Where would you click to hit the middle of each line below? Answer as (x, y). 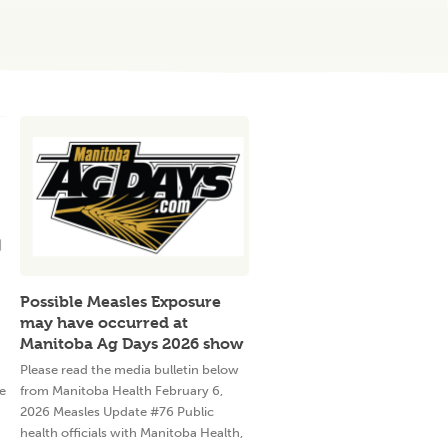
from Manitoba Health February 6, (121, 390)
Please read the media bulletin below (129, 369)
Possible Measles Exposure (120, 301)
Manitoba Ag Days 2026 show (131, 343)
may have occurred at (104, 322)
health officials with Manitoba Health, (131, 432)
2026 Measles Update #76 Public (117, 411)
